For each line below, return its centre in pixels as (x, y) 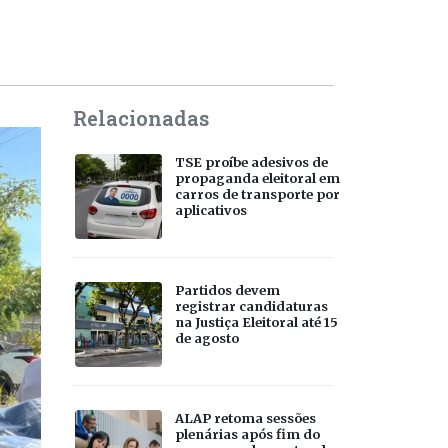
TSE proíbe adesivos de (251, 161)
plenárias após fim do (247, 433)
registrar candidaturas (251, 305)
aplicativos (211, 209)
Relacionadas (141, 117)
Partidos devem (227, 289)
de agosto (207, 337)
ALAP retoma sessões (245, 417)
